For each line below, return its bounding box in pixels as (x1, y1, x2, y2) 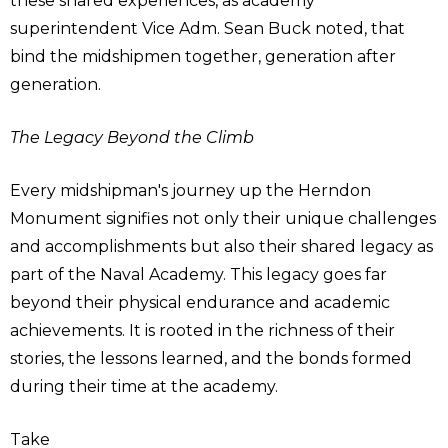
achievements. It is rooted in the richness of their (10, 321, 395, 341)
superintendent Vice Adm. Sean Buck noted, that (10, 19, 405, 39)
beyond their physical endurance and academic (10, 293, 390, 313)
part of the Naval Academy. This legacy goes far (10, 265, 387, 285)
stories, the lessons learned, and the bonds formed (10, 349, 412, 369)
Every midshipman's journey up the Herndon (10, 181, 371, 201)
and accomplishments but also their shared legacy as (10, 237, 433, 257)
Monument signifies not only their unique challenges (10, 209, 436, 229)
